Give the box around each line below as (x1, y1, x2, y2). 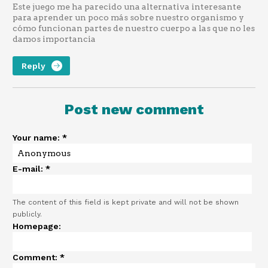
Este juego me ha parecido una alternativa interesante (13, 2, 241, 12)
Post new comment (64, 101, 204, 118)
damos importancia (13, 34, 96, 44)
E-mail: (13, 164, 45, 174)
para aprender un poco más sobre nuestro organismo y (13, 13, 244, 23)
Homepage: (13, 221, 61, 232)
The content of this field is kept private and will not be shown (13, 198, 239, 207)
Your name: (13, 133, 62, 143)
